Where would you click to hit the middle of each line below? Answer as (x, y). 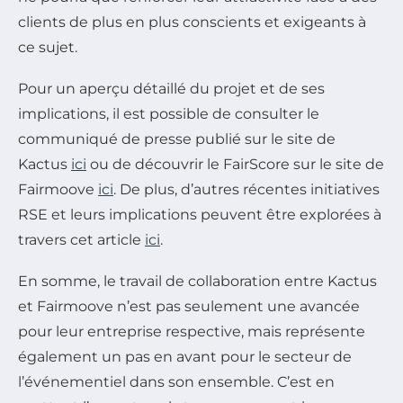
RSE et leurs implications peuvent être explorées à (200, 214)
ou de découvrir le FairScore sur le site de (235, 164)
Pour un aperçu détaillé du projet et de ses (171, 88)
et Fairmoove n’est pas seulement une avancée (189, 306)
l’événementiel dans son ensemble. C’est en (176, 381)
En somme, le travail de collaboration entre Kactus (197, 281)
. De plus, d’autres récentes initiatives (246, 189)
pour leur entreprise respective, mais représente (192, 331)
